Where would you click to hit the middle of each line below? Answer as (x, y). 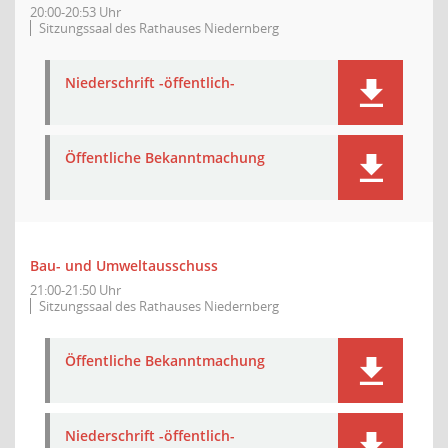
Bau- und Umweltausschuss (124, 265)
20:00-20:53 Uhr (75, 12)
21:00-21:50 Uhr (75, 290)
